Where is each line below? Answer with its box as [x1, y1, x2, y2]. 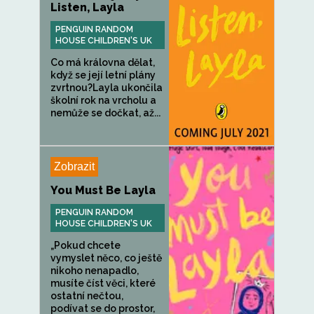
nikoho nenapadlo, [50, 265, 139, 276]
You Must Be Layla [50, 184, 156, 197]
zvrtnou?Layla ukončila [50, 82, 163, 93]
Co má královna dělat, [50, 57, 155, 68]
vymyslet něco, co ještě [50, 252, 162, 264]
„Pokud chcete [50, 240, 121, 251]
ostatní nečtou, [50, 290, 123, 301]
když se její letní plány [50, 69, 156, 81]
